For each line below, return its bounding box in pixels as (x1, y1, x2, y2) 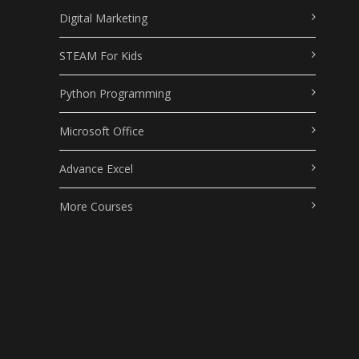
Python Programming (58, 85, 171, 101)
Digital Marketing (58, 10, 147, 26)
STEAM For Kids (58, 47, 143, 63)
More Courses (58, 198, 133, 214)
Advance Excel (58, 160, 133, 176)
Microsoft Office (58, 123, 144, 139)
